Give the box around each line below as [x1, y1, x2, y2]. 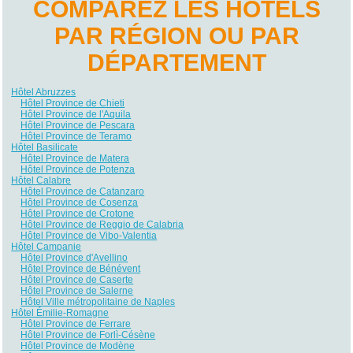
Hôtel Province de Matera [20, 152, 130, 164]
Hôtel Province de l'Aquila [20, 108, 132, 120]
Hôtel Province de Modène [20, 340, 136, 351]
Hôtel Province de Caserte [20, 273, 134, 285]
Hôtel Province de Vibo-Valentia [20, 229, 158, 241]
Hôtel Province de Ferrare [20, 318, 132, 329]
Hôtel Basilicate [11, 141, 79, 153]
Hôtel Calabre [11, 174, 72, 186]
